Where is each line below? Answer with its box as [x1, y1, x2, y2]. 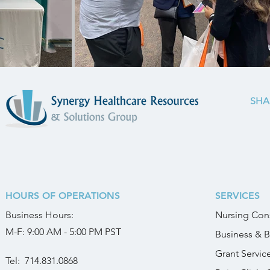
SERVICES [215, 190, 260, 201]
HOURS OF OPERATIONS [5, 190, 120, 201]
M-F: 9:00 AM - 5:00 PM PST [5, 226, 121, 237]
